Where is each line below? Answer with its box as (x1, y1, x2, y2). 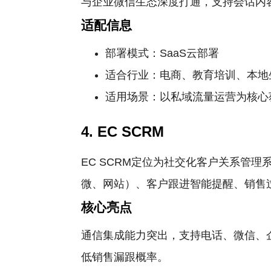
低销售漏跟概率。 (81, 251, 169, 263)
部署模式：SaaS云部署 (105, 47, 220, 59)
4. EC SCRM (81, 123, 165, 140)
